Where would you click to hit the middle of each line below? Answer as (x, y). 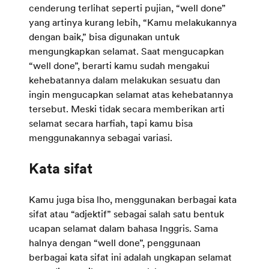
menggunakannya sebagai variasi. (101, 137)
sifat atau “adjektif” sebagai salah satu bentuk (126, 213)
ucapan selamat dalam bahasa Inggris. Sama (123, 228)
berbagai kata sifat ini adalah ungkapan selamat (130, 257)
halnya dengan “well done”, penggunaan (115, 242)
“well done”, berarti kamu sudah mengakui (119, 65)
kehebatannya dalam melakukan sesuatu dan (125, 80)
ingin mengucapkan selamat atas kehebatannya (131, 94)
